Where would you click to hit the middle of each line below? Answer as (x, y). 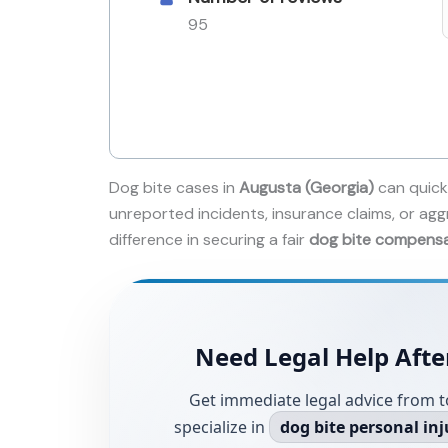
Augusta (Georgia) (306, 187)
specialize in (222, 427)
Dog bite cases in (174, 187)
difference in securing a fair (209, 239)
